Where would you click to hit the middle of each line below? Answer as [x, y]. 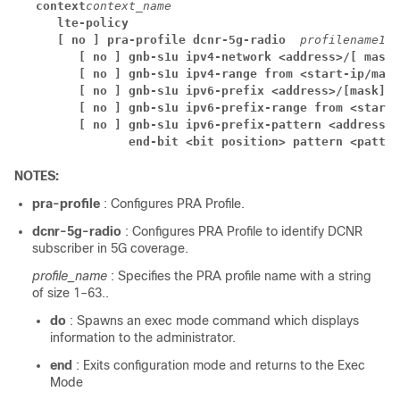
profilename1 [343, 39]
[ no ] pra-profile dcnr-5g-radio [179, 39]
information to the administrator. [143, 337]
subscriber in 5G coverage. [110, 248]
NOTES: [37, 175]
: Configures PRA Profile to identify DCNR [244, 231]
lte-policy [96, 22]
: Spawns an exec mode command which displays [214, 320]
